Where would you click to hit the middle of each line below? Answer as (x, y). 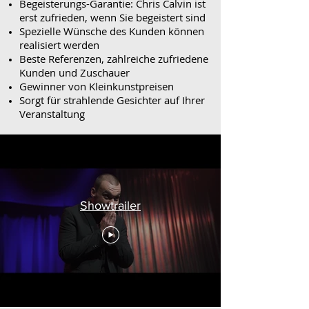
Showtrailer (110, 205)
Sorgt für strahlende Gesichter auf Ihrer (112, 100)
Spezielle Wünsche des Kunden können (112, 31)
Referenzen (75, 59)
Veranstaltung (52, 114)
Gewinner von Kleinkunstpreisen (97, 86)
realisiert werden (59, 45)
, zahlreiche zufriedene (155, 59)
